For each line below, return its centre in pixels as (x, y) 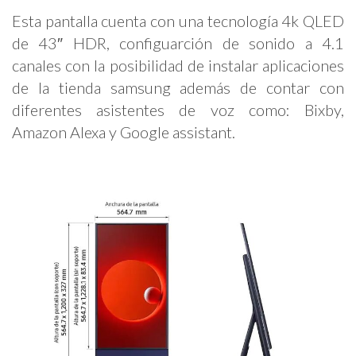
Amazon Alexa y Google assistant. (124, 132)
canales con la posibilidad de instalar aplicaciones (178, 65)
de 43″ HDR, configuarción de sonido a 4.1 (178, 43)
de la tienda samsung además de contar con (178, 87)
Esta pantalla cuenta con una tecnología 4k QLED (178, 20)
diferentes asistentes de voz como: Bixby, (178, 109)
